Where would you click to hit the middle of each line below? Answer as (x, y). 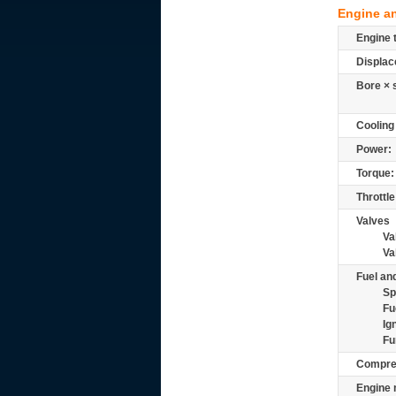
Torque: (375, 173)
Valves (373, 221)
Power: (374, 149)
